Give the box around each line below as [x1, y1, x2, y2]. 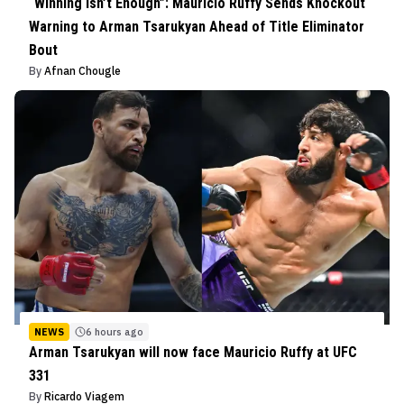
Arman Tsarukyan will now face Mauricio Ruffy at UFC [29, 343, 357, 361]
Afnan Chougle [44, 63, 121, 78]
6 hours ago [86, 325, 143, 338]
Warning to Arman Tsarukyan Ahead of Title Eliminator [29, 17, 364, 35]
